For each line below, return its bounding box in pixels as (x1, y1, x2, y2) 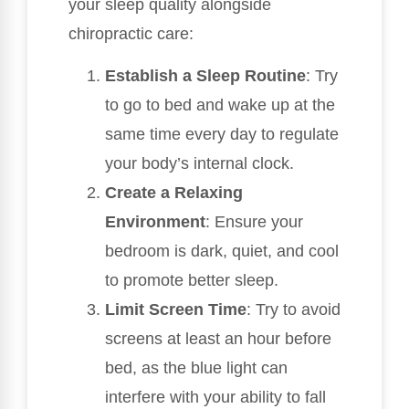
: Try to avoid (246, 300, 341, 320)
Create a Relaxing (105, 184, 243, 203)
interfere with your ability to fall (105, 388, 326, 407)
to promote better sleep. (105, 271, 278, 290)
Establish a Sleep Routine (105, 67, 306, 86)
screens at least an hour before (105, 330, 331, 349)
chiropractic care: (68, 24, 194, 43)
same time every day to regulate (105, 125, 339, 144)
